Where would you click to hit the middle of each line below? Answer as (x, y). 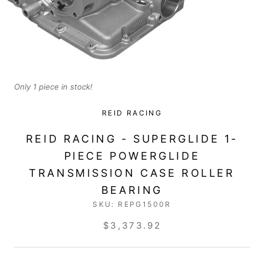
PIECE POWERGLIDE (132, 156)
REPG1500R (145, 204)
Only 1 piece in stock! (53, 86)
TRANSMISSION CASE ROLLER (132, 173)
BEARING (132, 190)
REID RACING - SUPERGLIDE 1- (132, 138)
